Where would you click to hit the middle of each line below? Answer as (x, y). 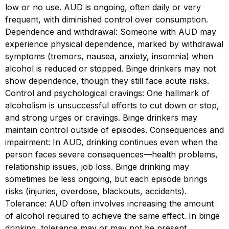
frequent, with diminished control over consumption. (107, 20)
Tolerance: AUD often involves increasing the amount (109, 204)
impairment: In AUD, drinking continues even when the (111, 142)
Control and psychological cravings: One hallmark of (107, 93)
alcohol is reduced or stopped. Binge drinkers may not (110, 69)
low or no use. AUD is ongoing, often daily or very (103, 7)
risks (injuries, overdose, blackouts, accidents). (96, 191)
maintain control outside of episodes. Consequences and (114, 130)
